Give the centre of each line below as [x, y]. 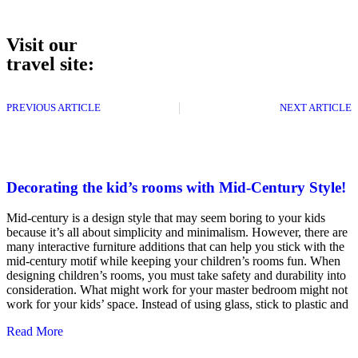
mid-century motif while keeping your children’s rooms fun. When [173, 261]
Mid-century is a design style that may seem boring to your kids [166, 218]
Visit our [42, 44]
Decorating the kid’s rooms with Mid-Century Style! [176, 187]
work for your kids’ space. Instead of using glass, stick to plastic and [177, 304]
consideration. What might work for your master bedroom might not [177, 290]
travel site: [50, 64]
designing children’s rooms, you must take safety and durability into [176, 276]
